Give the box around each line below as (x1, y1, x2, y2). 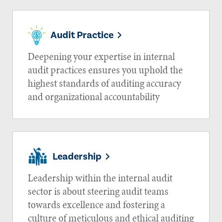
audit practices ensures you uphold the (28, 62, 183, 77)
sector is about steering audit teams (28, 184, 168, 199)
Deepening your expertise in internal (28, 49, 175, 64)
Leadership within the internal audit (28, 170, 172, 185)
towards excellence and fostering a (28, 197, 165, 212)
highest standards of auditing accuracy (28, 76, 181, 91)
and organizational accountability (28, 89, 160, 104)
